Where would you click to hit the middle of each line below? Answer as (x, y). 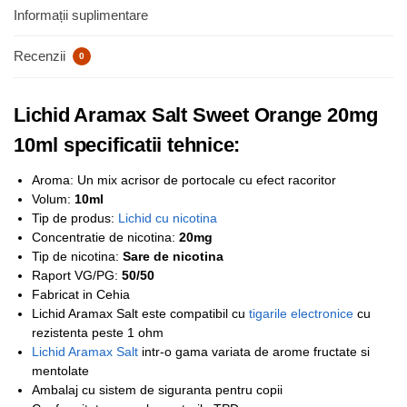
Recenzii (41, 55)
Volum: (51, 199)
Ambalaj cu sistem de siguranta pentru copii (157, 390)
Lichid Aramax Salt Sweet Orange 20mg (196, 115)
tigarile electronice (301, 314)
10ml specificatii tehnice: (127, 145)
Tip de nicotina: (77, 257)
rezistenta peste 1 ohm (98, 333)
